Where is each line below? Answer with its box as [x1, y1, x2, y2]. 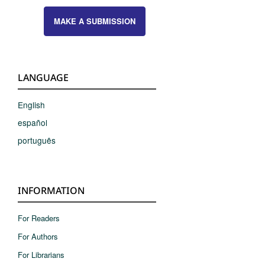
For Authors [18, 230, 58, 242]
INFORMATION [18, 183, 85, 197]
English [18, 98, 45, 111]
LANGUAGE [18, 70, 69, 84]
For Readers [18, 212, 60, 224]
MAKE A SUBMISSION [53, 15, 135, 27]
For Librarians [18, 248, 64, 260]
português [18, 134, 56, 146]
